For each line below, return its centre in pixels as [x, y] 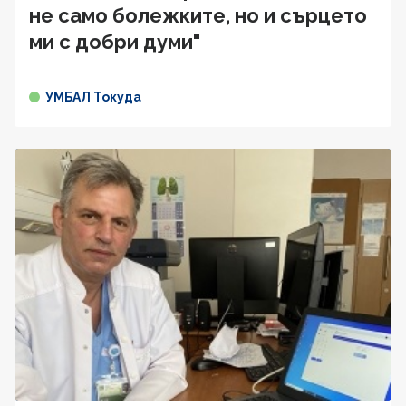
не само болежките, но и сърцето [198, 16]
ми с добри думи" [115, 42]
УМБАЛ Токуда [93, 97]
